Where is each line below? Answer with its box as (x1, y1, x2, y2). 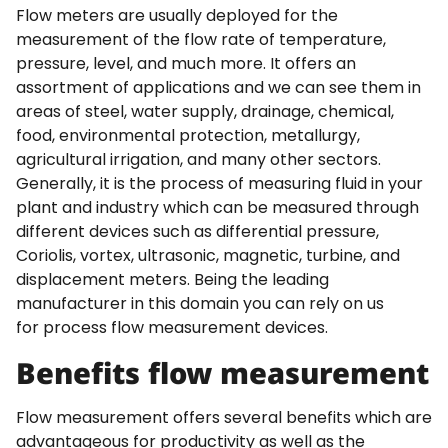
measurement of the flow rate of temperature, (16, 28, 386, 52)
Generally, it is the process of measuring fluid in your (16, 172, 423, 196)
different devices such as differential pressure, (16, 220, 379, 244)
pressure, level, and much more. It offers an (16, 52, 356, 76)
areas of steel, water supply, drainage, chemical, (16, 100, 394, 124)
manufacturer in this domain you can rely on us (16, 292, 384, 316)
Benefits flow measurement (16, 353, 429, 393)
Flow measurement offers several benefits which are (16, 406, 432, 430)
